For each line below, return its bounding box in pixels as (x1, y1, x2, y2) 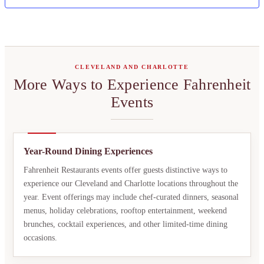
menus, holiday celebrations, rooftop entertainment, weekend (24, 206, 227, 215)
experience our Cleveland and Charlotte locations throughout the (24, 179, 238, 188)
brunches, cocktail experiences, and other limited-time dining (24, 219, 227, 229)
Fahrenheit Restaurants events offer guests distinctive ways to (24, 165, 227, 174)
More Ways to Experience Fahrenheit (13, 75, 251, 93)
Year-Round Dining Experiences (24, 146, 153, 156)
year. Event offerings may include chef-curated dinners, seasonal (24, 192, 239, 202)
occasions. (24, 233, 57, 242)
